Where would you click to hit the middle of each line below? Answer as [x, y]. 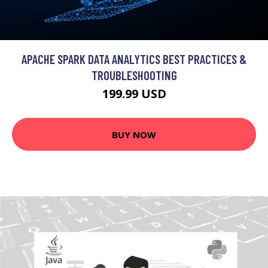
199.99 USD [134, 94]
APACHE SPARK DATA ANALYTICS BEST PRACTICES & [134, 59]
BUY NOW [134, 134]
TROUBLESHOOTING [134, 75]
